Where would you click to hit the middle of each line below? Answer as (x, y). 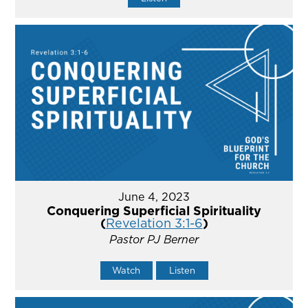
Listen (182, 271)
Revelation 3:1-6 (154, 223)
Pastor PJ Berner (154, 240)
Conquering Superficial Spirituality (154, 211)
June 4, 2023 (154, 197)
